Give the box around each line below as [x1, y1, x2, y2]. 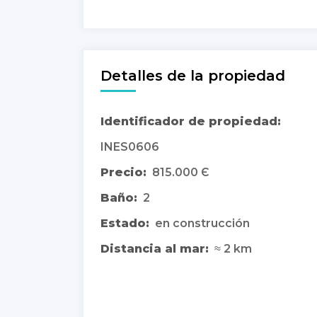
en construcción [155, 216, 250, 230]
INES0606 [100, 139, 159, 154]
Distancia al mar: [100, 241, 209, 255]
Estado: [100, 216, 149, 230]
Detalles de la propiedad [100, 67, 285, 84]
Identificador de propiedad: [100, 114, 281, 128]
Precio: [100, 165, 146, 179]
